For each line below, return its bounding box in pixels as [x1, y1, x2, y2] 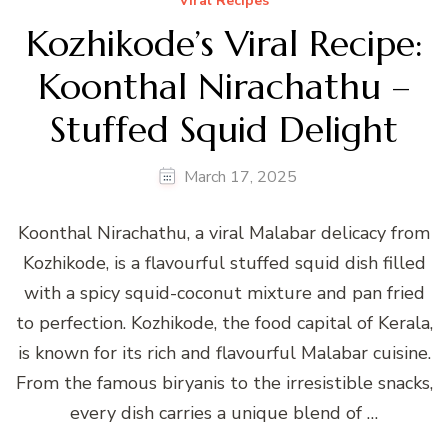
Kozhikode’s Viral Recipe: [25, 20, 423, 66]
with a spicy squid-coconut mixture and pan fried [23, 281, 425, 305]
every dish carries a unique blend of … [70, 401, 378, 425]
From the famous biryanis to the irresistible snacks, [15, 371, 433, 395]
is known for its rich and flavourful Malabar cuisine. [17, 341, 431, 365]
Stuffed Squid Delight [50, 106, 398, 152]
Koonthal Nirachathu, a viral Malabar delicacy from [18, 221, 430, 245]
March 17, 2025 [184, 166, 297, 188]
